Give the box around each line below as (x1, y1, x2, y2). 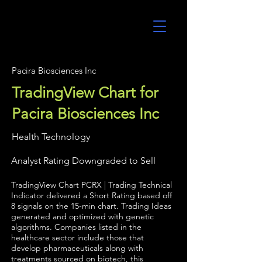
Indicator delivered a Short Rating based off (11, 190, 172, 201)
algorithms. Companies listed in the (11, 222, 142, 232)
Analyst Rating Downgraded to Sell (11, 155, 156, 166)
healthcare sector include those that (11, 232, 144, 243)
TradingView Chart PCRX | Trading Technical (11, 180, 172, 190)
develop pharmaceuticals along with (11, 243, 143, 253)
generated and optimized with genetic (11, 211, 154, 222)
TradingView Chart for (12, 84, 158, 102)
